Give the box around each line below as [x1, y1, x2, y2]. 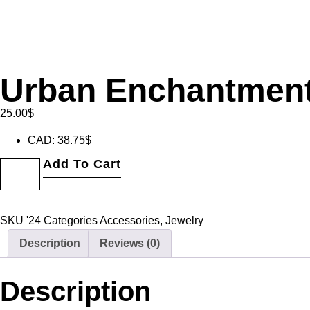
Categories [44, 215, 98, 227]
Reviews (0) [100, 237, 160, 250]
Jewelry [165, 215, 203, 227]
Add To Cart [43, 157, 122, 172]
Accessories [100, 215, 160, 227]
